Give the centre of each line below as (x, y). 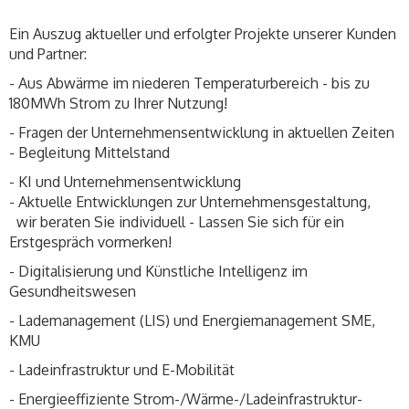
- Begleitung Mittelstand (89, 153)
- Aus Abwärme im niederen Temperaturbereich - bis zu (189, 84)
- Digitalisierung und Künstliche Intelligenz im (158, 272)
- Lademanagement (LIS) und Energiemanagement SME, (192, 321)
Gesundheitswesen (73, 292)
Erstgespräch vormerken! (90, 242)
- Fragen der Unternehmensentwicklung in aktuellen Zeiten (202, 133)
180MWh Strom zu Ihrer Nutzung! (118, 104)
